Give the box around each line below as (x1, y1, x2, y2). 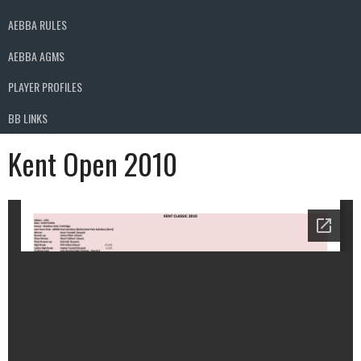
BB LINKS (8, 109, 48, 127)
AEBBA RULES (8, 16, 67, 34)
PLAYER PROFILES (8, 78, 82, 96)
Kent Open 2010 (8, 141, 177, 185)
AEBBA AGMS (8, 47, 64, 64)
